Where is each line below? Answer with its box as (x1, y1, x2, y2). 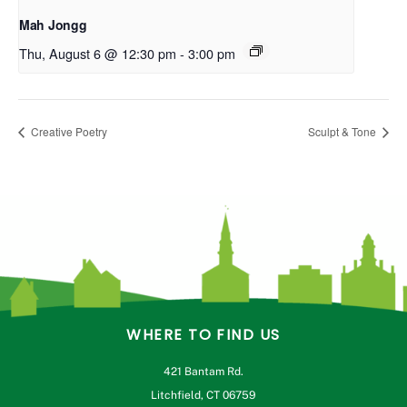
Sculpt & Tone (308, 123, 379, 139)
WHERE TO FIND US (126, 323, 281, 345)
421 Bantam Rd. (164, 364, 243, 378)
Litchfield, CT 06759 (151, 388, 256, 402)
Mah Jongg (19, 15, 87, 34)
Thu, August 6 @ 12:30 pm (19, 44, 176, 63)
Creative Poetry (28, 123, 107, 139)
